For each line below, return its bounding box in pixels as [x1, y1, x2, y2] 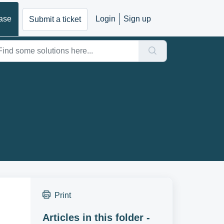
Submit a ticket [29, 14, 81, 23]
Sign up [123, 14, 151, 23]
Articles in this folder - [42, 212, 150, 223]
